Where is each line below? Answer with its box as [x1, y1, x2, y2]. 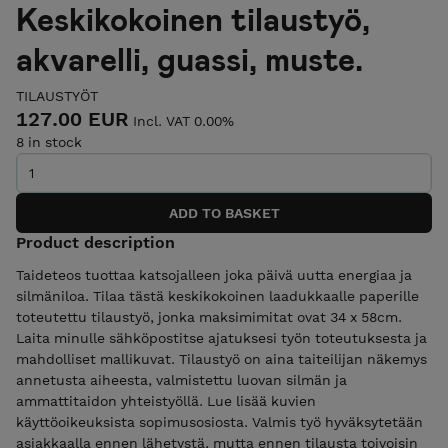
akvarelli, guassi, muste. [16, 38, 363, 77]
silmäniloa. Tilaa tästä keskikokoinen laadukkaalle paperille [16, 288, 419, 305]
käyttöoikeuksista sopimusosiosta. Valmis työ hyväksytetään [16, 414, 423, 431]
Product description [16, 233, 175, 253]
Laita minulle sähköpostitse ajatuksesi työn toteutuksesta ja [16, 330, 427, 347]
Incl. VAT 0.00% [133, 112, 234, 129]
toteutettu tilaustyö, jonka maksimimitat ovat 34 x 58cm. [16, 309, 402, 326]
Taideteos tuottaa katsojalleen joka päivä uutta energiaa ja [16, 267, 412, 284]
